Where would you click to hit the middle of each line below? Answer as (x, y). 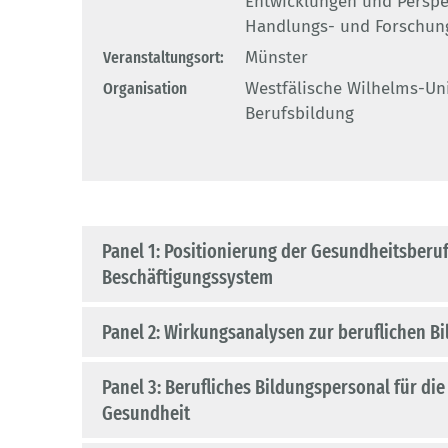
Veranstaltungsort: (163, 58)
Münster (276, 58)
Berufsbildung (299, 114)
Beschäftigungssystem (187, 277)
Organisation (145, 89)
